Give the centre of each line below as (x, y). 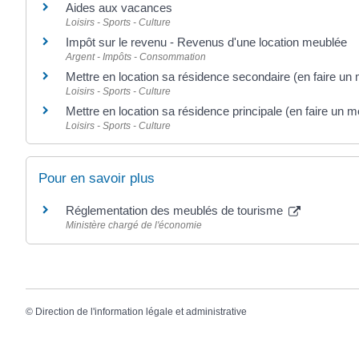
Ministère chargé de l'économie (134, 226)
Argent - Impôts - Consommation (136, 57)
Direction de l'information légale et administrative (141, 311)
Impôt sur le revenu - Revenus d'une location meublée (206, 42)
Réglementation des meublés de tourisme (176, 211)
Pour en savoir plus (97, 179)
